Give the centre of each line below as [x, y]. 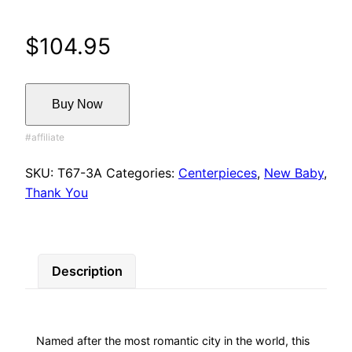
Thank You [57, 193]
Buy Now [77, 104]
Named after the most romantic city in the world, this [173, 340]
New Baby [294, 173]
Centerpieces [218, 173]
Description [87, 271]
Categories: [142, 173]
